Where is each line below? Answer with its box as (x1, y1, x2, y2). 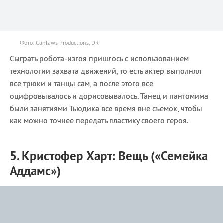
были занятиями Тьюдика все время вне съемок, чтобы (10, 103, 202, 113)
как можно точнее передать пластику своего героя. (10, 115, 188, 125)
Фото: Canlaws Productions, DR (20, 38, 99, 46)
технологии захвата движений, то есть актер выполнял (10, 65, 201, 76)
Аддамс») (10, 162, 61, 179)
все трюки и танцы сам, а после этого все (10, 78, 153, 88)
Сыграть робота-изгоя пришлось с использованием (10, 53, 189, 63)
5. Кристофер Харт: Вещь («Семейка (10, 147, 208, 164)
